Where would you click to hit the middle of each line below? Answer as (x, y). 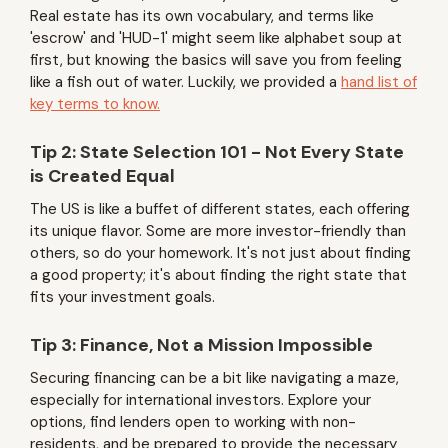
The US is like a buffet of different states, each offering (220, 209)
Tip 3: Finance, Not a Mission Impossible (201, 345)
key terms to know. (95, 104)
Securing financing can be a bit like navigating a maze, (214, 378)
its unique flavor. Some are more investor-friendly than (218, 231)
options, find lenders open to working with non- (193, 422)
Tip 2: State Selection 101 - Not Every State (217, 152)
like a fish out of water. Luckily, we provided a (185, 82)
